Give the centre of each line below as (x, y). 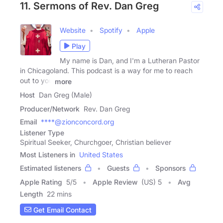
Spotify (111, 30)
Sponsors (170, 168)
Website (73, 30)
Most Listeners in (48, 155)
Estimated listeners (51, 168)
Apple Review (115, 182)
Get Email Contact (61, 210)
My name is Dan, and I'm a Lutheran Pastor (130, 61)
